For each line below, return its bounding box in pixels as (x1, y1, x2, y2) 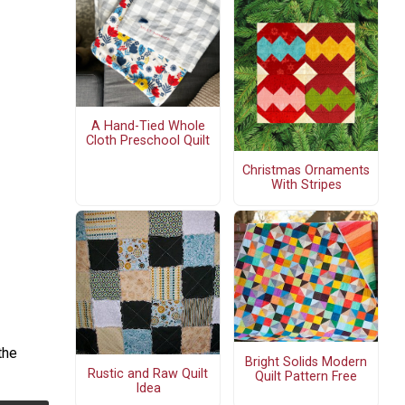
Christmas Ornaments (242, 163, 370, 179)
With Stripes (270, 177, 342, 193)
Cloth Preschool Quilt (86, 133, 210, 149)
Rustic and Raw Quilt (88, 366, 208, 382)
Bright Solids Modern (245, 353, 367, 370)
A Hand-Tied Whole (90, 118, 205, 135)
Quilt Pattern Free (255, 368, 357, 384)
